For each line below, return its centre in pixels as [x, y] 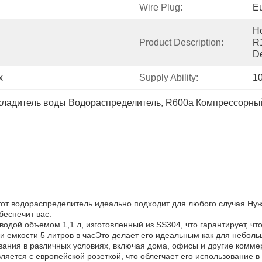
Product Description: [181, 42]
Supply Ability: [169, 77]
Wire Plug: [161, 7]
